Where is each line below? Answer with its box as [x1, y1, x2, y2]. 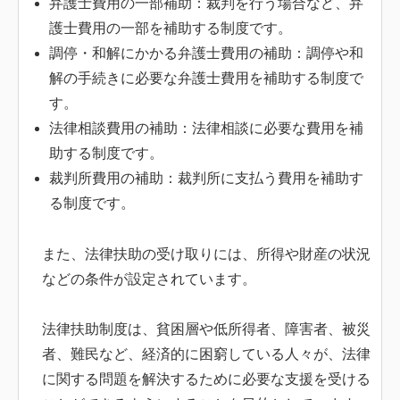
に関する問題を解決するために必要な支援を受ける [42, 371, 371, 387]
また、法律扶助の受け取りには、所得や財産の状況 [42, 246, 371, 262]
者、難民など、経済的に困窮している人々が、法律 [42, 346, 371, 362]
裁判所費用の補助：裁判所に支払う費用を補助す [49, 170, 363, 186]
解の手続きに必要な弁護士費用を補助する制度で [49, 70, 363, 86]
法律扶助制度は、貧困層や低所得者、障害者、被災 [42, 321, 371, 337]
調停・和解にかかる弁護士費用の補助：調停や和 [49, 45, 363, 61]
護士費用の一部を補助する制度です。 [49, 20, 292, 36]
